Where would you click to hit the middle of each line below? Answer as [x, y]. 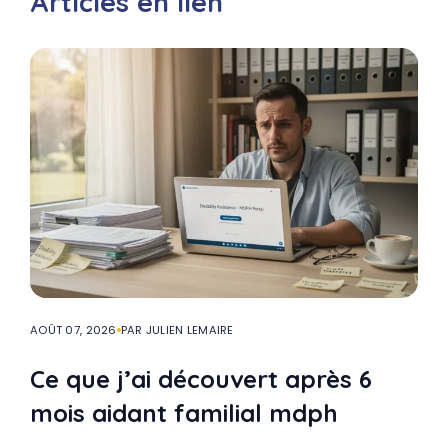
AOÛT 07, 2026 [73, 329]
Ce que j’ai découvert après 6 [201, 378]
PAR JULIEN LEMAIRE [177, 329]
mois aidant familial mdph [184, 412]
